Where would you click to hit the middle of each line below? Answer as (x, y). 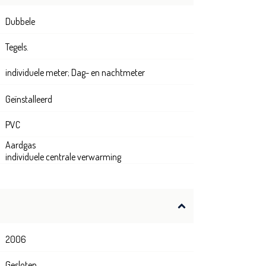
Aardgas (20, 145)
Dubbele (20, 22)
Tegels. (17, 47)
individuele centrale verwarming (63, 157)
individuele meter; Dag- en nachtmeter (75, 73)
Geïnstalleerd (29, 99)
